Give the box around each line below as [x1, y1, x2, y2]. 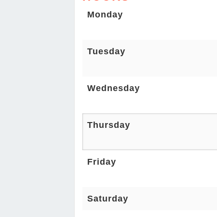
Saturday [87, 194, 128, 204]
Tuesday [87, 46, 125, 57]
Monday [87, 10, 123, 20]
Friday [87, 157, 116, 167]
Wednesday [87, 83, 140, 93]
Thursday [87, 120, 130, 130]
